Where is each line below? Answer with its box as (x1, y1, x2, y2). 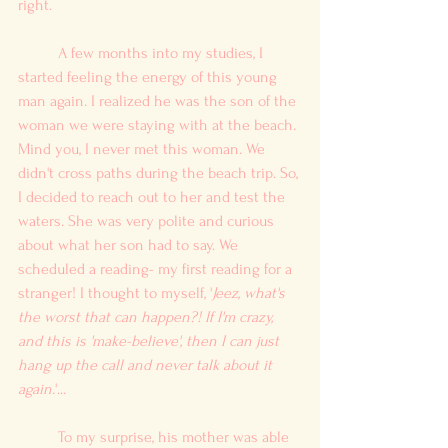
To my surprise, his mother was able (18, 427, 58, 446)
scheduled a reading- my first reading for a (18, 259, 296, 278)
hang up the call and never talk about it (18, 355, 276, 374)
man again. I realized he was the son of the (18, 91, 300, 110)
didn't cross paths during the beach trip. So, (18, 163, 302, 182)
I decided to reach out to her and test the (18, 187, 289, 206)
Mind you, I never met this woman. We (18, 139, 269, 158)
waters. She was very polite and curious (18, 211, 278, 230)
